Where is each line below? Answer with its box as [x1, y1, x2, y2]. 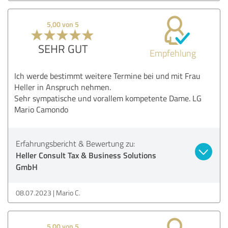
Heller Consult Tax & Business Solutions [16, 149, 156, 161]
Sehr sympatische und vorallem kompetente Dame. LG [14, 92, 202, 104]
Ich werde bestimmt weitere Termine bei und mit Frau [14, 70, 201, 81]
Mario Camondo [14, 103, 68, 115]
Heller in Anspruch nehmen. [14, 81, 111, 93]
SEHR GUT [38, 40, 88, 56]
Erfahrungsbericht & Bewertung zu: [16, 137, 135, 149]
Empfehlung [149, 46, 196, 59]
